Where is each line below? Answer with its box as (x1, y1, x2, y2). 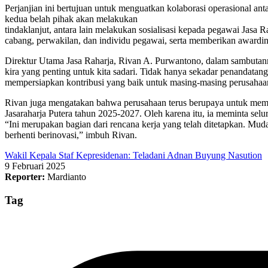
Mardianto (45, 171, 86, 182)
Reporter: (5, 171, 45, 182)
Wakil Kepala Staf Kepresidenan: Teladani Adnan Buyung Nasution (5, 150, 262, 160)
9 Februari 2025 (5, 160, 65, 171)
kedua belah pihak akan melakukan (5, 13, 138, 24)
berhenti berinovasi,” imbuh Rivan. (5, 129, 137, 140)
